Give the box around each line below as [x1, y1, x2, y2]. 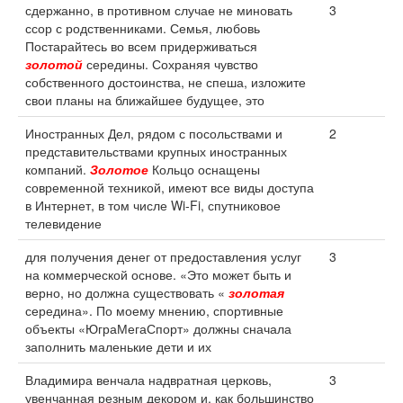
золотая [228, 283, 284, 301]
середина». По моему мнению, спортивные [25, 301, 283, 319]
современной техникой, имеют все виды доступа [25, 178, 314, 196]
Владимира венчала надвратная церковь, [25, 371, 272, 389]
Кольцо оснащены [148, 160, 260, 178]
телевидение [25, 214, 102, 232]
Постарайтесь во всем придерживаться [25, 37, 257, 55]
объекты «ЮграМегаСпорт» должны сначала [25, 319, 291, 337]
